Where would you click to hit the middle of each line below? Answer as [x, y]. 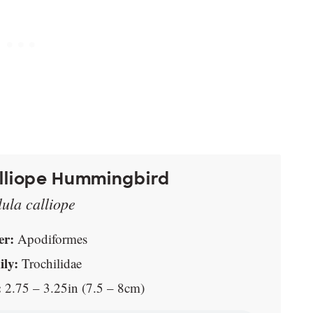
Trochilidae [50, 263]
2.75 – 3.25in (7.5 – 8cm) [73, 288]
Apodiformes [51, 239]
